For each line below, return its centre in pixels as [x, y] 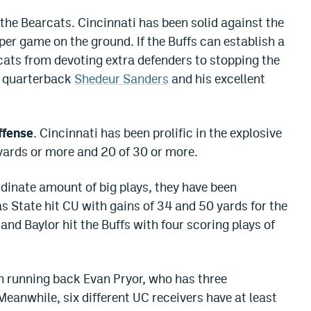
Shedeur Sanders [121, 79]
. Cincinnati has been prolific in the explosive [158, 133]
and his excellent [217, 79]
